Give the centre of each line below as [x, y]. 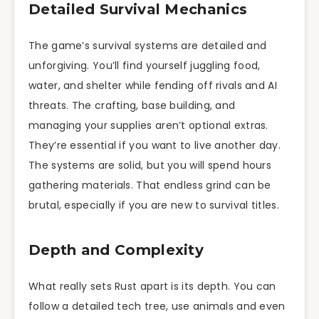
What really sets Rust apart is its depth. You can [152, 287]
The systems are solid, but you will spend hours [150, 166]
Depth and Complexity [116, 250]
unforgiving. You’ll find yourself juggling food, [145, 66]
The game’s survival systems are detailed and [148, 46]
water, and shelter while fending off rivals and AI [153, 86]
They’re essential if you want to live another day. [155, 146]
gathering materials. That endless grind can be [150, 185]
